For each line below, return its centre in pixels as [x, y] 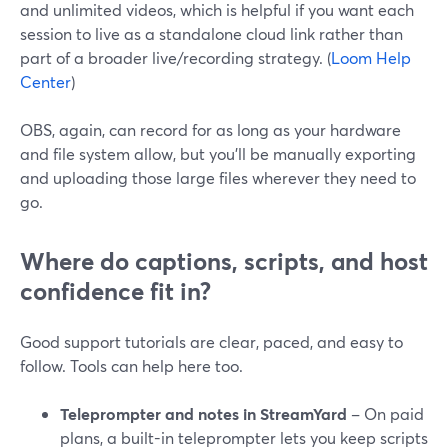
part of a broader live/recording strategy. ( [175, 57]
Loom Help [371, 57]
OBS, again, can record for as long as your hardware [210, 129]
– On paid [385, 413]
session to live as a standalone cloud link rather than [211, 33]
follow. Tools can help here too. [131, 365]
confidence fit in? [115, 291]
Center [45, 81]
